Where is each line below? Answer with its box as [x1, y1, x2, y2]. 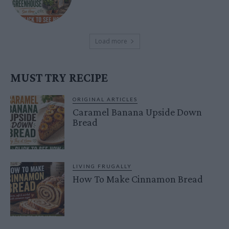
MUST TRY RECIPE [10, 71, 108, 85]
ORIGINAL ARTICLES [73, 96, 138, 103]
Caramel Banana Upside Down [73, 106, 202, 118]
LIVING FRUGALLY [73, 163, 132, 170]
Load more [95, 37, 127, 46]
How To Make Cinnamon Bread [73, 173, 203, 185]
